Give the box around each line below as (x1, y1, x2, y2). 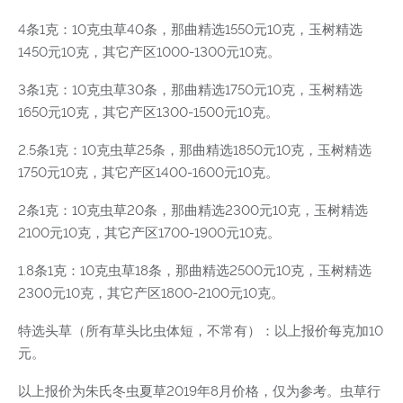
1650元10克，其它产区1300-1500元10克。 (18, 103, 279, 121)
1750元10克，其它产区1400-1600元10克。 (18, 164, 279, 181)
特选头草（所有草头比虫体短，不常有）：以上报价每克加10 (18, 322, 383, 339)
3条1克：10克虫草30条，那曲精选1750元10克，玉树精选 (18, 81, 363, 98)
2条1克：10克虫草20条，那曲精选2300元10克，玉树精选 (18, 201, 368, 219)
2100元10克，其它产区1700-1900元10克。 (18, 224, 281, 241)
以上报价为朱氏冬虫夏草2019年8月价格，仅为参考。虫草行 (18, 382, 381, 399)
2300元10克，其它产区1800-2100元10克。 (18, 284, 284, 301)
